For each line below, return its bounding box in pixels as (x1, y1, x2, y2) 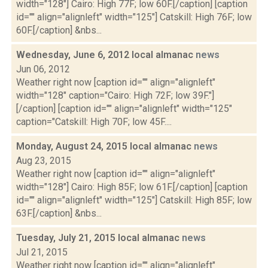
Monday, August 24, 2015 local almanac (16, 141, 194, 152)
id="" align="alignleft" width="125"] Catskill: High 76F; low (16, 11, 252, 23)
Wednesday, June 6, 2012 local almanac (16, 49, 196, 60)
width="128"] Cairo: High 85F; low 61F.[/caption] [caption (16, 181, 248, 193)
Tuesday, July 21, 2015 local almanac (16, 232, 182, 243)
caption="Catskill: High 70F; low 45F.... (16, 116, 172, 127)
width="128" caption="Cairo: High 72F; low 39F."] (16, 90, 214, 101)
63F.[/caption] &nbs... (16, 208, 102, 219)
